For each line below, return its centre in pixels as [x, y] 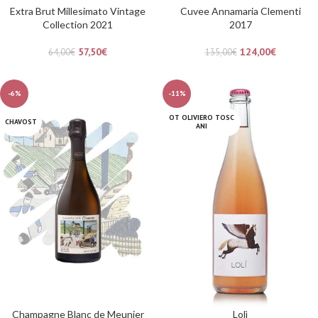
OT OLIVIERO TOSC [201, 117]
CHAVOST [21, 121]
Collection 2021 [78, 24]
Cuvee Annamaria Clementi [240, 11]
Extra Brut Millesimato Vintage [78, 11]
